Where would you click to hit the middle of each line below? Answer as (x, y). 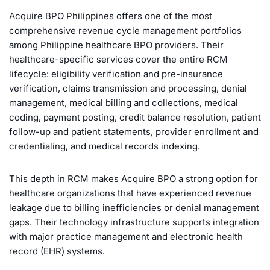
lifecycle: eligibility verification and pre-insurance (116, 74)
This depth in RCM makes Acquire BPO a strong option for (133, 179)
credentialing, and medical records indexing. (105, 146)
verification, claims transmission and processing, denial (128, 89)
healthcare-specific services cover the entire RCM (118, 60)
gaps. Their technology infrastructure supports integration (134, 222)
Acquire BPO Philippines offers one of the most (111, 16)
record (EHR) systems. (57, 251)
